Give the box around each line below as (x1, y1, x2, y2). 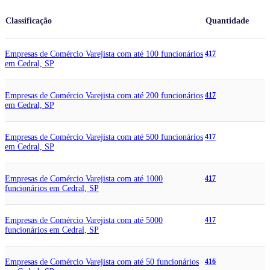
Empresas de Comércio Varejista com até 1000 (5, 174, 163, 183)
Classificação (5, 16, 52, 26)
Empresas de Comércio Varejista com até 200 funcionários (5, 90, 203, 100)
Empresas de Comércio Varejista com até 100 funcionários (5, 49, 203, 58)
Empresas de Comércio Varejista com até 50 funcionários (5, 257, 199, 266)
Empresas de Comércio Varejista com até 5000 (5, 215, 163, 225)
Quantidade (206, 16, 249, 26)
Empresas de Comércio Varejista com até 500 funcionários (5, 132, 203, 142)
